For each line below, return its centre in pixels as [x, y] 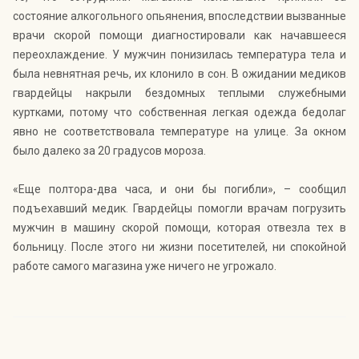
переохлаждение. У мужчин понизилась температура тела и [179, 55]
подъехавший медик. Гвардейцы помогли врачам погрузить [179, 209]
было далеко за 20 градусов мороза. [109, 151]
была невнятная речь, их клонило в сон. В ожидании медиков [179, 74]
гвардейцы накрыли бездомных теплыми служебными [179, 93]
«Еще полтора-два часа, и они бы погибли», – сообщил [179, 190]
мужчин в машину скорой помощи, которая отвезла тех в [179, 228]
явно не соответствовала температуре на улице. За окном [179, 132]
